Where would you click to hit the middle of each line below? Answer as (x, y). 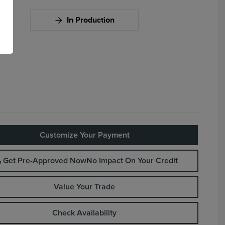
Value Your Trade (84, 187)
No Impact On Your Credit (132, 161)
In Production (90, 20)
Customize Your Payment (84, 135)
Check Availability (84, 213)
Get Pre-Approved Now (44, 161)
